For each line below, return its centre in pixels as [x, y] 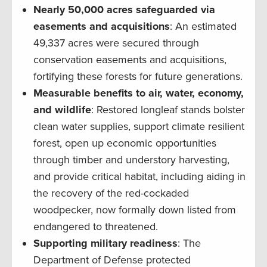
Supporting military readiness [105, 243]
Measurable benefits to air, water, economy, [139, 93]
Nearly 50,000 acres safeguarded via [124, 10]
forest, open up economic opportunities [125, 143]
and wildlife [62, 110]
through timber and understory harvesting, [131, 160]
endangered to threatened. [96, 227]
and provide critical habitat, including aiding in [139, 177]
